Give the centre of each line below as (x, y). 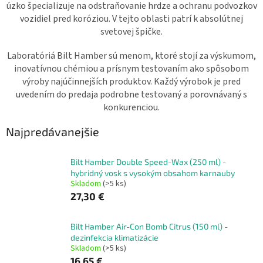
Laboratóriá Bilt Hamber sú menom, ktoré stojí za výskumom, (131, 55)
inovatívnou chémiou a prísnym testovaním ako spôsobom (131, 68)
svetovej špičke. (131, 31)
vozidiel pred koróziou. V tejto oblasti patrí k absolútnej (131, 18)
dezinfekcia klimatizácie (114, 238)
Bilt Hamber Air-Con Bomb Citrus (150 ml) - (149, 227)
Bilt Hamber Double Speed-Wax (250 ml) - (148, 162)
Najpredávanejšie (53, 131)
